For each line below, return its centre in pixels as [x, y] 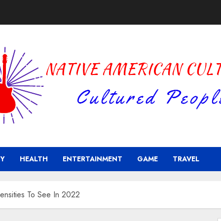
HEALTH [34, 159]
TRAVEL [186, 159]
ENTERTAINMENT [92, 159]
